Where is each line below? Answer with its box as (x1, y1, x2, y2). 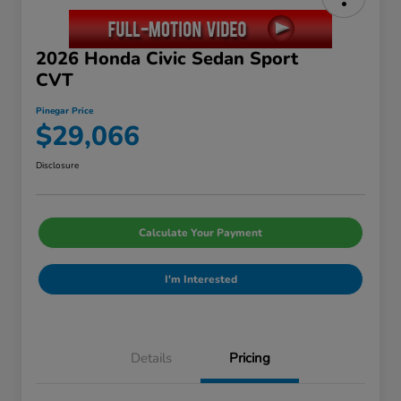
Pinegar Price (36, 105, 93, 118)
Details (131, 349, 172, 368)
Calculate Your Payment (139, 226, 262, 241)
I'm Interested (164, 272, 237, 287)
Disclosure (36, 159, 79, 173)
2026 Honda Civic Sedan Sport (36, 47, 298, 72)
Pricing (229, 349, 270, 368)
